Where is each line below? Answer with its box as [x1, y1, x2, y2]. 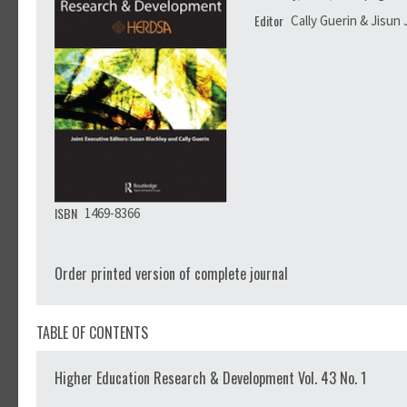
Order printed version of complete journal [55, 263, 288, 285]
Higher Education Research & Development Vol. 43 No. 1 [55, 367, 366, 390]
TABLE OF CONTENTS [36, 322, 148, 344]
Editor [254, 10, 286, 30]
